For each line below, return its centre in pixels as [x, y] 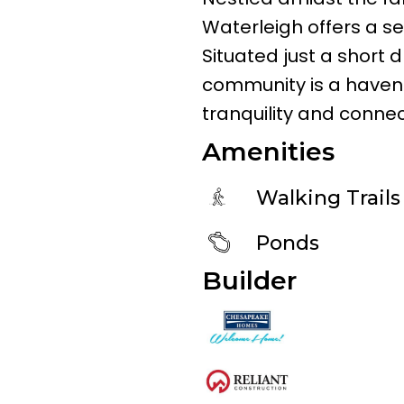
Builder [249, 280]
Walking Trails [328, 197]
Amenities [268, 151]
